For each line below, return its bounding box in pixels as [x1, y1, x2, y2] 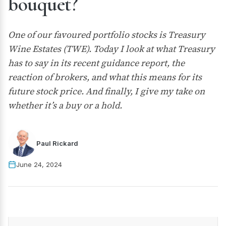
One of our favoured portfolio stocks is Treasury [8, 28, 205, 41]
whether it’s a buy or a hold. [8, 99, 122, 111]
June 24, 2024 [16, 160, 62, 168]
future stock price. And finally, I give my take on [8, 85, 205, 97]
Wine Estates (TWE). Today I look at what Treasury [8, 42, 215, 55]
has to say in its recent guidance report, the [8, 56, 185, 69]
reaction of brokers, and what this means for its [8, 71, 202, 83]
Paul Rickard [36, 139, 78, 147]
